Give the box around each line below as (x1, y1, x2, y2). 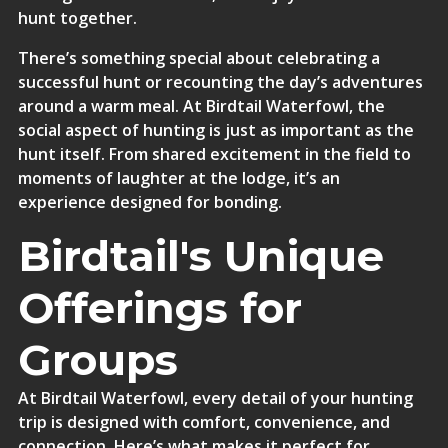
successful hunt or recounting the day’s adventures (17, 71, 423, 93)
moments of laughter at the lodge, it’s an (17, 167, 340, 189)
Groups (17, 334, 178, 386)
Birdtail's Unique (17, 230, 384, 282)
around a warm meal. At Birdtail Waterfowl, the (17, 95, 385, 117)
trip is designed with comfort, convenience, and (17, 411, 390, 433)
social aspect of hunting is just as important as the (17, 119, 414, 141)
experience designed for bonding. (17, 191, 282, 213)
